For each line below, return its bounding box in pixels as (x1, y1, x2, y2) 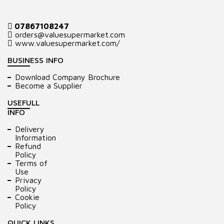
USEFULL (7, 98, 39, 107)
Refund (15, 141, 41, 150)
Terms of (15, 158, 47, 167)
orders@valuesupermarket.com (12, 30, 125, 39)
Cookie (15, 192, 39, 201)
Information (15, 133, 56, 142)
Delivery (15, 124, 44, 133)
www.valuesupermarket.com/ (12, 38, 119, 47)
